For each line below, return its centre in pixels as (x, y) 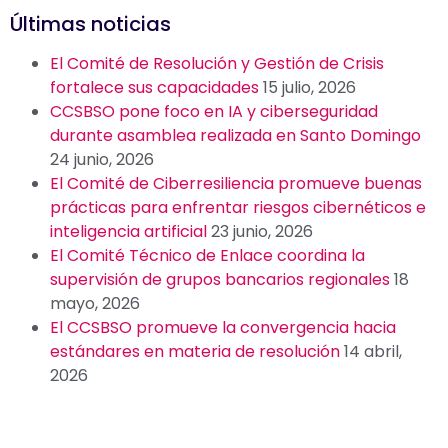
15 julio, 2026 (309, 87)
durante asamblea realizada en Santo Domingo (235, 135)
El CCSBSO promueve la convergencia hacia (223, 327)
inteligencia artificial (128, 231)
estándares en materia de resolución (195, 351)
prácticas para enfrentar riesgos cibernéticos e (238, 207)
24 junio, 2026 (102, 159)
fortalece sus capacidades (154, 87)
